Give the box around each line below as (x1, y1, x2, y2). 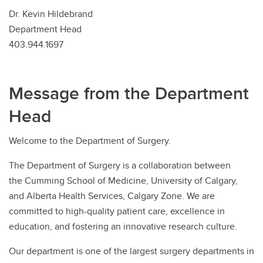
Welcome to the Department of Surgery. (9, 133, 171, 147)
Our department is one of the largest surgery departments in (9, 244, 254, 258)
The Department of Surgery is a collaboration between (9, 158, 231, 172)
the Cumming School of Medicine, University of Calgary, (9, 173, 238, 187)
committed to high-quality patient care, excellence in (9, 204, 225, 218)
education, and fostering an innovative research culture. (9, 219, 237, 233)
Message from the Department (9, 80, 249, 106)
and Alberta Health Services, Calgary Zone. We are (9, 188, 215, 203)
